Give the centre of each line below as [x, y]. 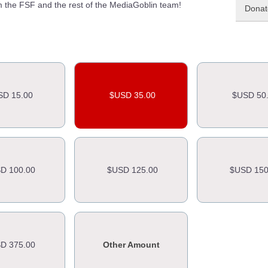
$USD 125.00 [133, 170]
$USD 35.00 [133, 95]
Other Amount [131, 245]
